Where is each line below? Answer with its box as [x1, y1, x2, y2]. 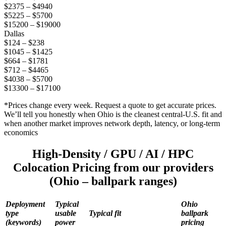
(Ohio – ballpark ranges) [49, 175, 177, 188]
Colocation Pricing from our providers [13, 161, 213, 175]
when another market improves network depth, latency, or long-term [4, 119, 220, 128]
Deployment [6, 200, 45, 209]
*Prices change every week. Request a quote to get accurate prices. [4, 101, 216, 110]
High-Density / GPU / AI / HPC [32, 147, 194, 161]
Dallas [4, 29, 24, 38]
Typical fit [89, 209, 121, 218]
